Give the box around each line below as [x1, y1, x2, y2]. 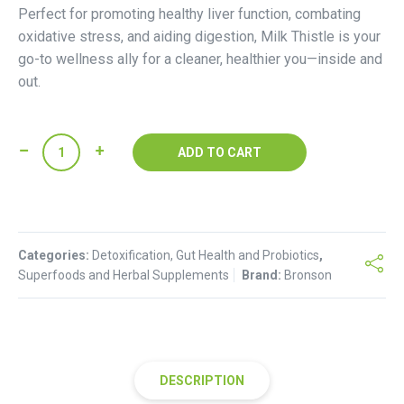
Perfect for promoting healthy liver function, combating [18, 5, 361, 23]
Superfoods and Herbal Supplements [18, 268, 229, 282]
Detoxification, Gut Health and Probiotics [92, 248, 319, 262]
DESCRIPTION [160, 373, 244, 388]
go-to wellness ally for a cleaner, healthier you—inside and [18, 50, 382, 68]
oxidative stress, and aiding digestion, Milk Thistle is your [18, 28, 381, 45]
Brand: [242, 268, 284, 282]
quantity [32, 203, 83, 220]
